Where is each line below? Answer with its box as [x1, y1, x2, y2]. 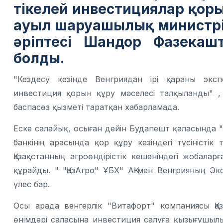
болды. [13, 50, 64, 67]
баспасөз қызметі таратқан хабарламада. [13, 102, 179, 112]
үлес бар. [13, 179, 50, 190]
